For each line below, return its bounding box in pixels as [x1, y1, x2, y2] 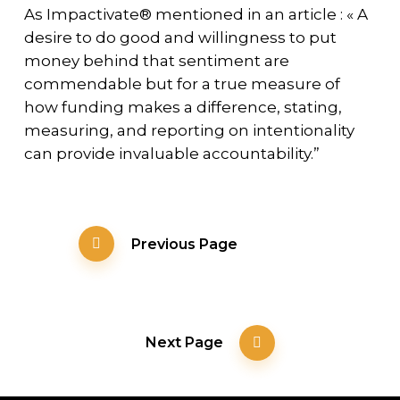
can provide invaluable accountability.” [23, 145, 320, 163]
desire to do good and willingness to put [23, 29, 337, 47]
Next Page [146, 333, 224, 351]
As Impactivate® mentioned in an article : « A [23, 5, 368, 24]
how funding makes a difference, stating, [23, 98, 342, 117]
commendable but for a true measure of [23, 75, 340, 94]
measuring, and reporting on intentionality [23, 121, 354, 140]
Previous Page [131, 236, 238, 254]
